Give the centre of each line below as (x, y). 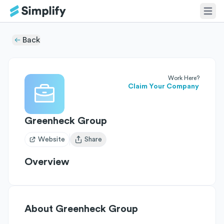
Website (51, 139)
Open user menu (100, 144)
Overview (47, 162)
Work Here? (184, 78)
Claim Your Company (163, 86)
